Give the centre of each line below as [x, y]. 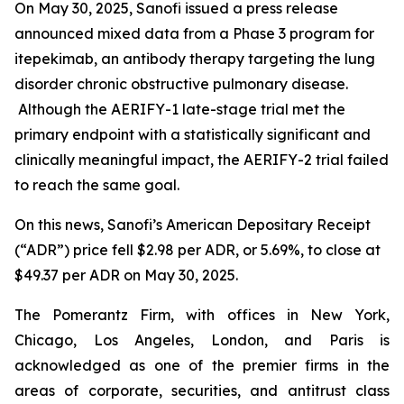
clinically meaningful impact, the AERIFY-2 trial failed [202, 160]
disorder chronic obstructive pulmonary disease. [181, 84]
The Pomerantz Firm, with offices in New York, [202, 315]
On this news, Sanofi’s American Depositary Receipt [193, 225]
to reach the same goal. [99, 185]
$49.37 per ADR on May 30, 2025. [126, 275]
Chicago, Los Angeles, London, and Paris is [202, 340]
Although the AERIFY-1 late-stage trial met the [180, 109]
